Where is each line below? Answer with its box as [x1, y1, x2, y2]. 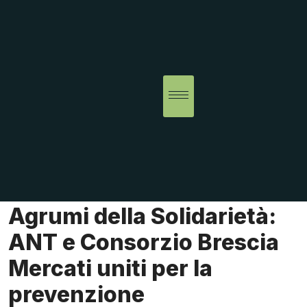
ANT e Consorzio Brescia [8, 229, 279, 256]
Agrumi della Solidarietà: [8, 203, 276, 230]
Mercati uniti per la [8, 255, 212, 282]
